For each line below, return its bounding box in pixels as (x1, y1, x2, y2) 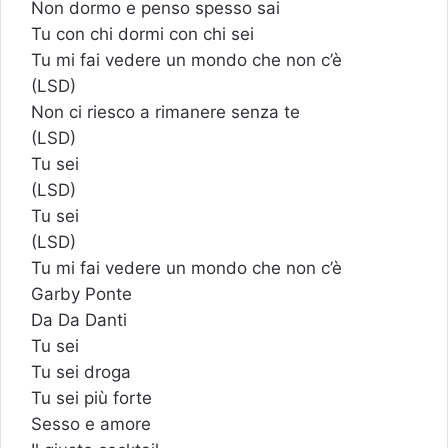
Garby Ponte (31, 284, 132, 305)
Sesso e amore (31, 414, 151, 435)
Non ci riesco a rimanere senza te (31, 102, 300, 123)
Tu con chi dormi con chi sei (31, 24, 254, 45)
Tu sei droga (31, 362, 131, 383)
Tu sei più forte (31, 388, 152, 409)
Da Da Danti (31, 310, 127, 331)
